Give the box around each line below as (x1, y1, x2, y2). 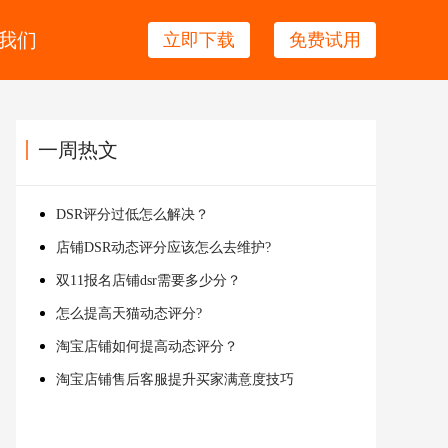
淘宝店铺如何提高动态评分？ (56, 339, 238, 354)
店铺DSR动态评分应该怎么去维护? (56, 240, 271, 255)
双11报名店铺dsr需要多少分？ (56, 273, 241, 288)
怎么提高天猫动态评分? (56, 306, 202, 321)
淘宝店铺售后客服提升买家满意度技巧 (56, 372, 294, 387)
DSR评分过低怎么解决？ (56, 207, 209, 222)
